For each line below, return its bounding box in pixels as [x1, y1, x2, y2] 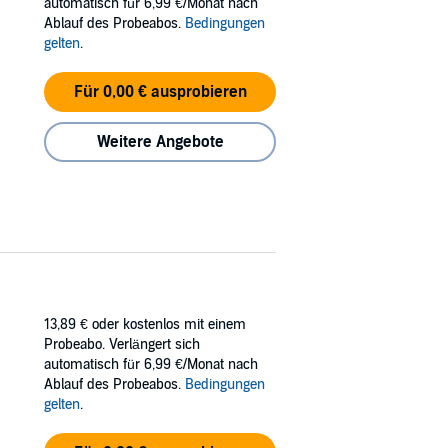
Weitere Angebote [96, 131, 224, 152]
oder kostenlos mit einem [92, 315, 246, 333]
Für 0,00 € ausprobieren [73, 81, 247, 102]
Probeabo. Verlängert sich [44, 335, 200, 353]
